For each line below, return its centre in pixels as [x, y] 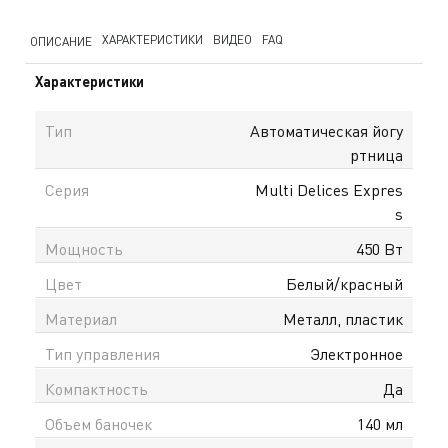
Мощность [84, 248]
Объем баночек [98, 423]
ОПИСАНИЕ [61, 41]
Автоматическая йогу [326, 130]
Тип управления [102, 353]
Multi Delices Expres [329, 189]
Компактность [96, 388]
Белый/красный [344, 283]
